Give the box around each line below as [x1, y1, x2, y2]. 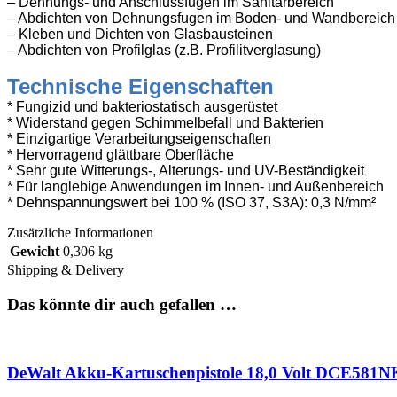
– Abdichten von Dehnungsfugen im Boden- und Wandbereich [7, 10, 395, 26]
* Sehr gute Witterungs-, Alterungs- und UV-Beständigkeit [7, 162, 364, 178]
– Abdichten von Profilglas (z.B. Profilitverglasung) [7, 42, 321, 58]
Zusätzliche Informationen [7, 224, 153, 240]
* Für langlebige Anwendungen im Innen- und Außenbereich [7, 178, 384, 194]
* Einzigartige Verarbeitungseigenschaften [7, 130, 271, 146]
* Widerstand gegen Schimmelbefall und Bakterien [7, 114, 323, 130]
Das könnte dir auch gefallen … [7, 294, 237, 314]
